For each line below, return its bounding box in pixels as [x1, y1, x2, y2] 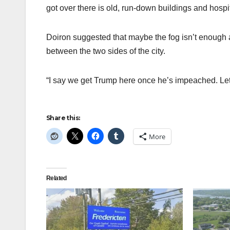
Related [46, 175, 67, 182]
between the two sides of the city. [46, 47, 165, 56]
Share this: [46, 114, 80, 122]
